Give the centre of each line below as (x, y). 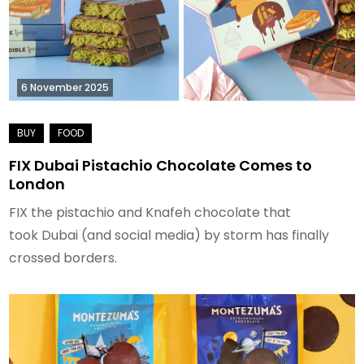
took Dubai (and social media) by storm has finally (169, 235)
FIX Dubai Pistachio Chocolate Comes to (161, 165)
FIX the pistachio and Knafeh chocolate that (150, 212)
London (37, 184)
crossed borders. (63, 258)
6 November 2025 (65, 87)
